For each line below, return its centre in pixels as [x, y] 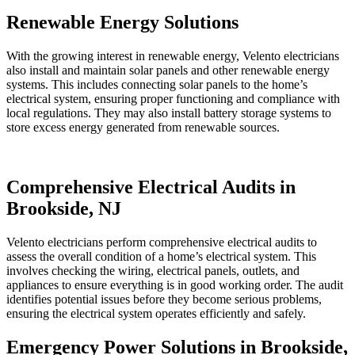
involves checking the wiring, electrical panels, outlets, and [153, 271]
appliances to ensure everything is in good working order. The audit [175, 285]
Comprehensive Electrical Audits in [151, 187]
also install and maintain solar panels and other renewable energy [168, 70]
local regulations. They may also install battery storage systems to [169, 113]
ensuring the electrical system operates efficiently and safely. [156, 314]
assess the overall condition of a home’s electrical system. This [161, 257]
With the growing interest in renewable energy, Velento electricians [173, 55]
